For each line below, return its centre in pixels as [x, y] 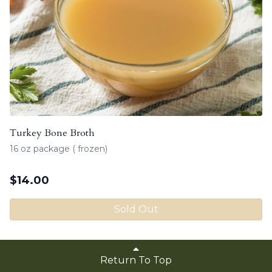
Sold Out [136, 209]
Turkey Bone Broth [52, 133]
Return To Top [136, 260]
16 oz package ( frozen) [59, 148]
